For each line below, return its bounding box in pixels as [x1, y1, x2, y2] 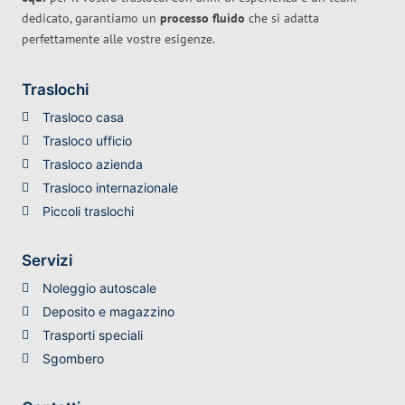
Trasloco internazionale [42, 180, 178, 196]
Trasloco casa [42, 109, 124, 126]
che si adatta [245, 10, 319, 27]
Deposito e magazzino [42, 304, 174, 320]
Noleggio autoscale [42, 280, 156, 297]
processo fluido [160, 10, 245, 27]
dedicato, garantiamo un [22, 10, 160, 27]
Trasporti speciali [42, 327, 143, 344]
